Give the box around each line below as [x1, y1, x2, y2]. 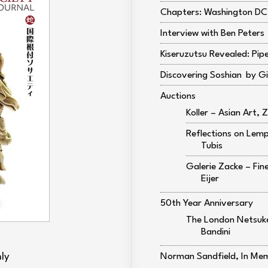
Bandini [201, 227, 230, 237]
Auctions [160, 92, 196, 101]
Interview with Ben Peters [160, 29, 264, 38]
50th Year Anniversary [160, 199, 253, 208]
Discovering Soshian [160, 71, 242, 80]
